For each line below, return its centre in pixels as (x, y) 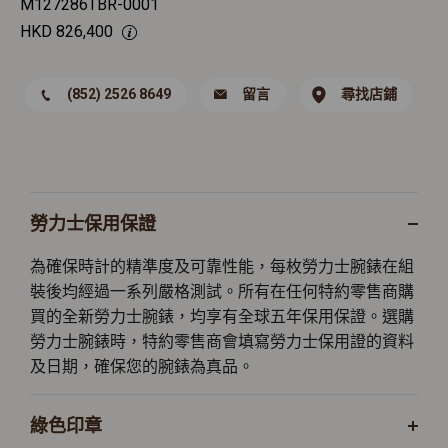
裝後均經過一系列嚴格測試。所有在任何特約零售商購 (222, 291)
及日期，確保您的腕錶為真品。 (142, 366)
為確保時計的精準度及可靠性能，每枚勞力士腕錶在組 (222, 266)
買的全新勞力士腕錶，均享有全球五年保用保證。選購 (222, 316)
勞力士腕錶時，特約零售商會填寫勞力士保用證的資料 (222, 341)
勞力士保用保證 (93, 223)
